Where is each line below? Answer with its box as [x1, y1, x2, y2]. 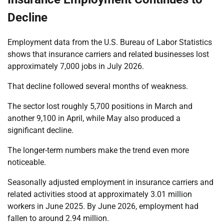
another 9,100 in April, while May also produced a [7, 113, 180, 123]
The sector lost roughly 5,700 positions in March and [7, 101, 192, 111]
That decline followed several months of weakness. [7, 81, 188, 91]
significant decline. [7, 125, 73, 135]
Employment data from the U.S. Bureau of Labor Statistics [7, 37, 212, 47]
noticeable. [7, 157, 46, 167]
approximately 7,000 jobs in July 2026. [7, 61, 144, 71]
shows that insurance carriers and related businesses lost [7, 49, 209, 59]
